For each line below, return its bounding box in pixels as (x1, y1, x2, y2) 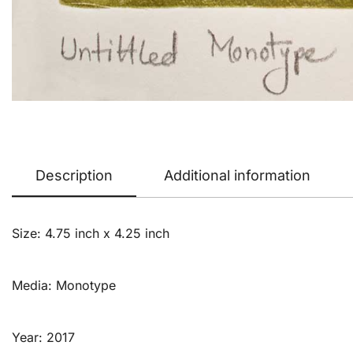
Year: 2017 (12, 329, 75, 346)
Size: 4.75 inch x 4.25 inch (12, 225, 169, 242)
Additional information (164, 167, 310, 184)
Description (35, 167, 113, 184)
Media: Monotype (12, 277, 116, 294)
